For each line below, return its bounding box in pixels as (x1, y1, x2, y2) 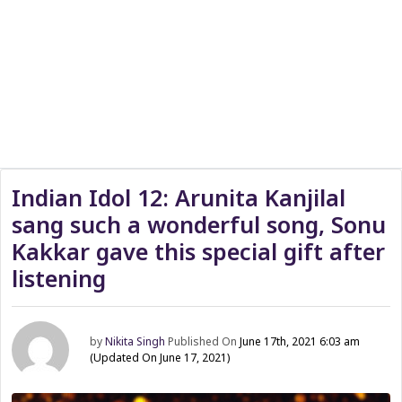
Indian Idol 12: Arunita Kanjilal (12, 182, 345, 213)
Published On (168, 334, 240, 349)
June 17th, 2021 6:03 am (240, 334, 361, 349)
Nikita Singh (105, 334, 166, 349)
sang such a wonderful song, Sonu (12, 209, 386, 240)
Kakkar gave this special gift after (12, 236, 385, 267)
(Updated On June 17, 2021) (90, 350, 231, 365)
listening (12, 263, 106, 293)
